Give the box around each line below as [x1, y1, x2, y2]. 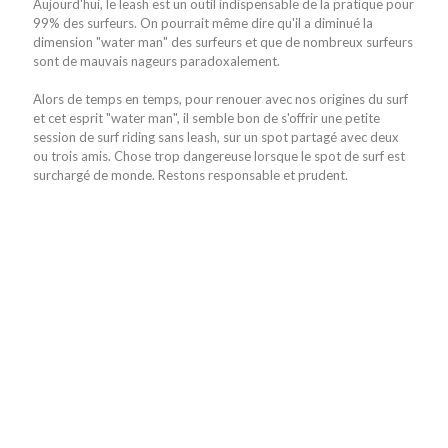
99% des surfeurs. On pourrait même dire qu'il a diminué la [33, 15, 373, 31]
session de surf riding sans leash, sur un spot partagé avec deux [33, 129, 399, 145]
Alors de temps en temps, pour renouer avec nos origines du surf [33, 91, 408, 107]
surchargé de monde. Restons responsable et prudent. [33, 167, 348, 183]
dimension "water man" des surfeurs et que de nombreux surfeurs [33, 34, 413, 50]
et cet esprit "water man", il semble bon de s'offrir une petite [33, 110, 380, 126]
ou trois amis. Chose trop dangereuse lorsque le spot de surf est [33, 148, 405, 164]
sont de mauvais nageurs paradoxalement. [33, 53, 280, 69]
